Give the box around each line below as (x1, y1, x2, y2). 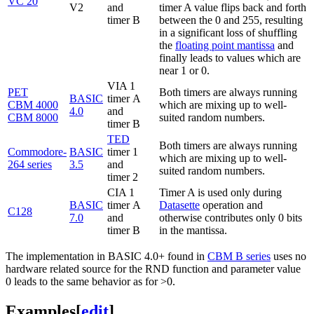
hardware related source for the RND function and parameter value (6, 263, 301, 275)
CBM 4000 (8, 99, 58, 111)
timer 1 (107, 146, 138, 158)
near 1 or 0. (159, 64, 210, 77)
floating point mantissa (175, 39, 275, 52)
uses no (271, 250, 306, 263)
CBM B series (207, 250, 271, 263)
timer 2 (107, 171, 138, 184)
